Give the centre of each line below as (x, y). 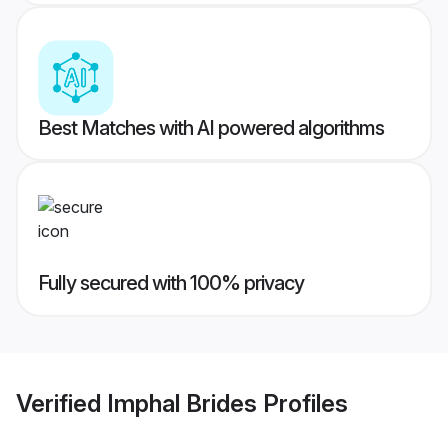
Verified (61, 403)
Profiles (302, 403)
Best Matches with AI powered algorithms (211, 128)
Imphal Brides (182, 403)
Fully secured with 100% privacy (171, 283)
